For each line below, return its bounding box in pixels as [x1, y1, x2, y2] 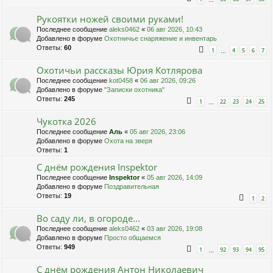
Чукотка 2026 [37, 115, 96, 128]
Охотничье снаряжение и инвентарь [104, 35, 217, 43]
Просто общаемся [104, 234, 161, 242]
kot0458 [109, 77, 133, 85]
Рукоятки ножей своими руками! [37, 13, 183, 26]
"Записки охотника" [104, 86, 165, 94]
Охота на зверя [104, 137, 152, 145]
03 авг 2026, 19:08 [147, 225, 202, 233]
